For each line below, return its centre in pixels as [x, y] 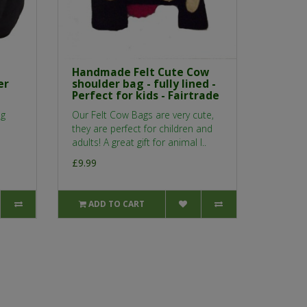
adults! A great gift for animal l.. [139, 143]
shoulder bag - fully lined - [144, 84]
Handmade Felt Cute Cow [140, 72]
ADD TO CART [116, 204]
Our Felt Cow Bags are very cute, [143, 115]
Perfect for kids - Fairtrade [145, 96]
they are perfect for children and [142, 129]
